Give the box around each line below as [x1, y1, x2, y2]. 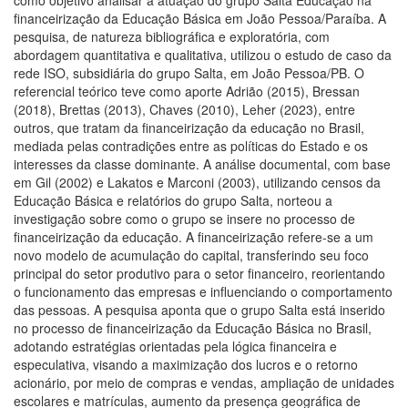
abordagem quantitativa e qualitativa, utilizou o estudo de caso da [14, 45, 392, 64]
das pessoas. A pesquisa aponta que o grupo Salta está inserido [14, 300, 385, 319]
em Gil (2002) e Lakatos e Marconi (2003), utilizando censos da [14, 172, 381, 191]
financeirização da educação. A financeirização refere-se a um [14, 227, 373, 246]
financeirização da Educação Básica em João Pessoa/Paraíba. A [14, 8, 386, 27]
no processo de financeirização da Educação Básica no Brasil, [14, 318, 372, 337]
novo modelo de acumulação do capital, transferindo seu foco [14, 245, 369, 264]
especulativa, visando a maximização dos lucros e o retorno [14, 354, 358, 373]
